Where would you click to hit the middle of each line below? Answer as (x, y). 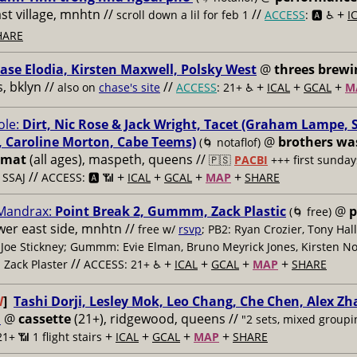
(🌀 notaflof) (230, 142)
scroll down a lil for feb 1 (182, 15)
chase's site (129, 87)
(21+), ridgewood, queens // (156, 319)
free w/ (158, 229)
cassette (45, 319)
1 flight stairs (67, 337)
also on (78, 87)
